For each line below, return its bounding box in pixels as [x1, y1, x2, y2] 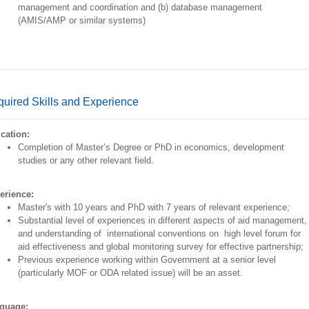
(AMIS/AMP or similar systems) [17, 15, 146, 26]
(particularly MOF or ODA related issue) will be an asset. [17, 268, 243, 278]
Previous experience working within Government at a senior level [17, 255, 276, 265]
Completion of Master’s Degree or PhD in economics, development [17, 142, 284, 152]
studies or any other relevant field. [17, 155, 154, 166]
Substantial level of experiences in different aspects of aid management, [17, 215, 307, 226]
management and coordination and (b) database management [17, 2, 262, 12]
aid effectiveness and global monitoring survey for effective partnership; [17, 241, 303, 252]
